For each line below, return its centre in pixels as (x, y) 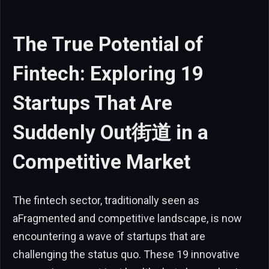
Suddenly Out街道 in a (110, 132)
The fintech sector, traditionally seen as (106, 200)
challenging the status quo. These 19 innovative (126, 254)
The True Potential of (108, 44)
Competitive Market (101, 162)
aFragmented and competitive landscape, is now (127, 218)
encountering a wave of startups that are (109, 236)
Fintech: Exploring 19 (108, 74)
